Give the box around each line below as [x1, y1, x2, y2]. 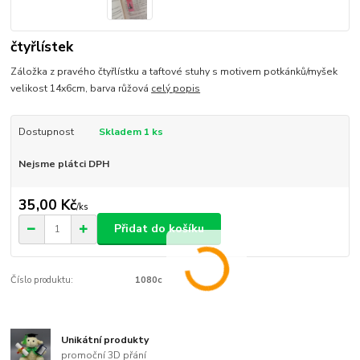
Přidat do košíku [114, 221, 204, 237]
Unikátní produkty [61, 333, 149, 346]
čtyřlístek [10, 37, 74, 57]
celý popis [151, 82, 201, 96]
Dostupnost [18, 125, 74, 139]
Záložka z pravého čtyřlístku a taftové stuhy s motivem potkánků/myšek [10, 65, 338, 79]
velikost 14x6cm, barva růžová [10, 82, 152, 96]
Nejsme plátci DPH [18, 157, 109, 171]
